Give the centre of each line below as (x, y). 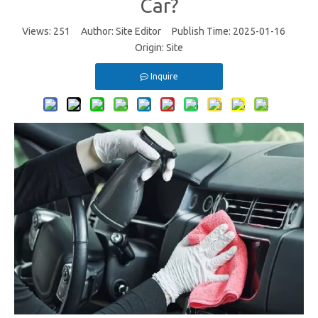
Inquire (164, 76)
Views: (38, 31)
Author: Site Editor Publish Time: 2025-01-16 (183, 31)
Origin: (150, 48)
